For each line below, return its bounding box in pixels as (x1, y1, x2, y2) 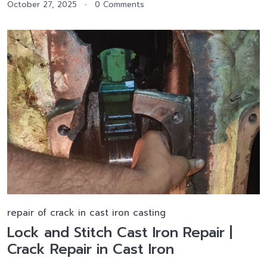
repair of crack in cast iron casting (7, 206, 166, 220)
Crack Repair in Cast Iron (7, 238, 174, 260)
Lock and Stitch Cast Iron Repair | (7, 222, 232, 244)
